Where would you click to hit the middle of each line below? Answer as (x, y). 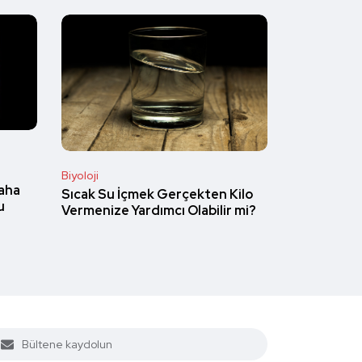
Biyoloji (80, 175)
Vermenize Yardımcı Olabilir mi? (159, 211)
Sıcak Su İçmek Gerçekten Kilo (157, 195)
